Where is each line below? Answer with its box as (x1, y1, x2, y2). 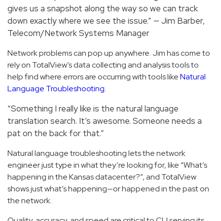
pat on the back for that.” (7, 127, 104, 139)
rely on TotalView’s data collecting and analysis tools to (7, 59, 199, 70)
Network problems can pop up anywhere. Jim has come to (7, 47, 210, 58)
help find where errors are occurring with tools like (7, 71, 180, 82)
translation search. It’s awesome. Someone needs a (7, 115, 202, 126)
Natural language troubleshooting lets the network (7, 147, 185, 158)
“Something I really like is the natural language (7, 103, 179, 114)
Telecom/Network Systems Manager (7, 27, 149, 38)
